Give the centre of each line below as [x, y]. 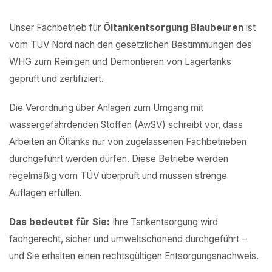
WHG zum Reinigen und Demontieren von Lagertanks [120, 62]
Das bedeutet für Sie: [59, 222]
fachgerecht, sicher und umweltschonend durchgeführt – [128, 239]
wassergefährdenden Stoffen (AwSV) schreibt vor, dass [126, 125]
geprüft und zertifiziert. [56, 79]
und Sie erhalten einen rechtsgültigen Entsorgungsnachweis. [134, 256]
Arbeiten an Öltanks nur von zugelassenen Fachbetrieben [128, 142]
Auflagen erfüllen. [46, 193]
